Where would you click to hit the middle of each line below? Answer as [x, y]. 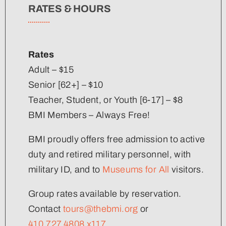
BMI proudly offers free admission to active [117, 139]
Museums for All [136, 169]
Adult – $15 [51, 69]
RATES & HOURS [70, 8]
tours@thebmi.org [100, 209]
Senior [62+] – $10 [66, 84]
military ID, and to [66, 169]
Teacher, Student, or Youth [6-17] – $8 [106, 100]
